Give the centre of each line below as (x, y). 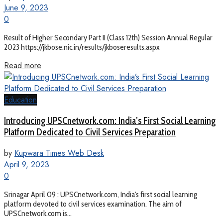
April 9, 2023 (27, 164)
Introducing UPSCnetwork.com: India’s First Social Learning (110, 121)
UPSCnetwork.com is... (38, 213)
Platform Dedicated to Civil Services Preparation (90, 132)
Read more (23, 66)
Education (20, 100)
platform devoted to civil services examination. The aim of (93, 204)
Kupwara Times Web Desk (59, 153)
